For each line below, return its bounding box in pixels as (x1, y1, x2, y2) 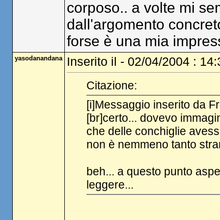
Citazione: (86, 79, 137, 92)
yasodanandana (14, 55, 62, 62)
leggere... (86, 178, 134, 191)
